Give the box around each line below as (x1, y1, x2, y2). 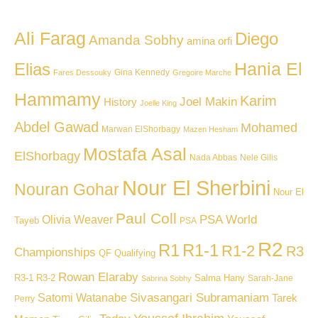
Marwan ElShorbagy (102, 124, 180, 135)
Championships (14, 246, 96, 260)
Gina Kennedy (114, 67, 170, 78)
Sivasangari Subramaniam (130, 291, 269, 305)
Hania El (234, 59, 302, 79)
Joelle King (140, 99, 177, 108)
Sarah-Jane (248, 273, 293, 284)
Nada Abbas (190, 153, 237, 163)
